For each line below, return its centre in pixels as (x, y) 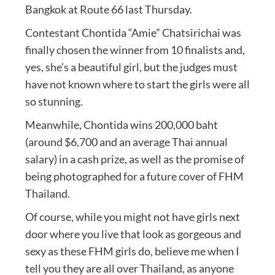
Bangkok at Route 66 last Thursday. (108, 9)
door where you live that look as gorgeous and (133, 234)
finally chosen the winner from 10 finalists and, (135, 49)
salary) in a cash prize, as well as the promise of (134, 159)
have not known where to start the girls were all (137, 84)
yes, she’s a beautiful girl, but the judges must (131, 67)
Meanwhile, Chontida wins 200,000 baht (121, 124)
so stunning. (54, 101)
